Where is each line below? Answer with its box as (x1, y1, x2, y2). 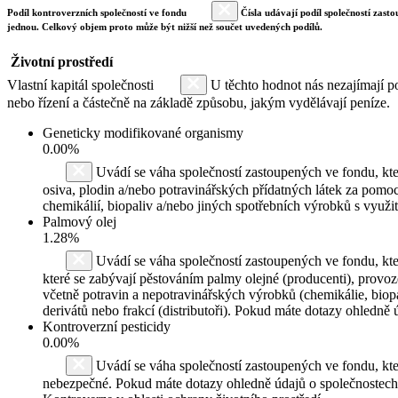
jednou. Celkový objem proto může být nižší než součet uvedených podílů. (7, 20, 322, 32)
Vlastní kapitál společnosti (7, 76, 157, 92)
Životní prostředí (11, 53, 113, 69)
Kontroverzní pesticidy (43, 318, 171, 334)
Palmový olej (43, 213, 116, 229)
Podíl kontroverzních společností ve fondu (7, 6, 189, 18)
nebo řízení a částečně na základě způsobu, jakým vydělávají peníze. (7, 94, 390, 110)
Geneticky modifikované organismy (43, 124, 243, 140)
